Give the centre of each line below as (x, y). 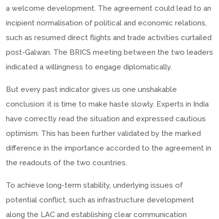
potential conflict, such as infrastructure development (100, 200)
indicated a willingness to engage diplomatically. (89, 67)
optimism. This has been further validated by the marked (103, 133)
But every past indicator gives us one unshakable (91, 89)
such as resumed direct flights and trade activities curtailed (109, 37)
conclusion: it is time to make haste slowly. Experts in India (107, 104)
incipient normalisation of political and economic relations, (106, 23)
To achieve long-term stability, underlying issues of (94, 185)
